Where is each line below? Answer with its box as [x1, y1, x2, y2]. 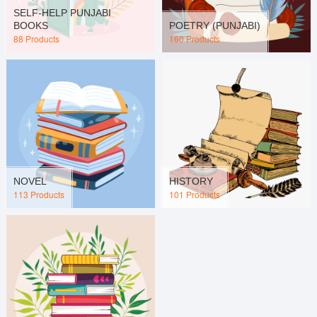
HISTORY [168, 175, 213, 188]
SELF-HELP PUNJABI [13, 7, 111, 19]
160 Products [168, 33, 220, 45]
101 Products [168, 188, 220, 201]
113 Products [13, 188, 64, 201]
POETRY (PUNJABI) [168, 20, 260, 32]
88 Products [13, 33, 59, 45]
